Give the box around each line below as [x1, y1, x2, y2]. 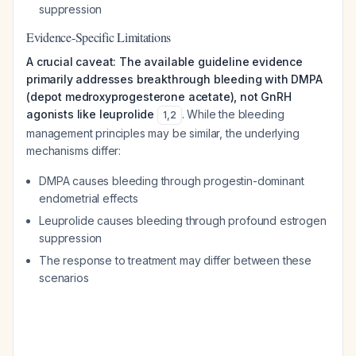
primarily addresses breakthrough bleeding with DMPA [26, 72, 323, 86]
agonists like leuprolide [26, 107, 155, 121]
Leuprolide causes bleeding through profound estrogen [39, 214, 327, 227]
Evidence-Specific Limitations [26, 29, 172, 45]
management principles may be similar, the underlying [26, 126, 300, 140]
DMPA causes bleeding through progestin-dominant [39, 174, 304, 188]
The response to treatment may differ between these [39, 253, 311, 267]
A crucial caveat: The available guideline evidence [26, 55, 303, 68]
